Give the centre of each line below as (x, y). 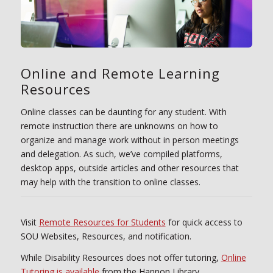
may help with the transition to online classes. (110, 182)
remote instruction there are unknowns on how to (119, 126)
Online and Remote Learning (120, 73)
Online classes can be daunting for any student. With (123, 112)
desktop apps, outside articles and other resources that (129, 168)
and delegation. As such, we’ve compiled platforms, (121, 154)
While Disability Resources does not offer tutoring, (121, 257)
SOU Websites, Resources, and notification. (106, 236)
